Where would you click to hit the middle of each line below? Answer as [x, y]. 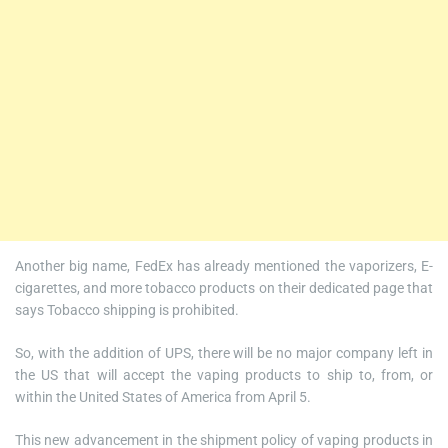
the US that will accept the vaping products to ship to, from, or [224, 375]
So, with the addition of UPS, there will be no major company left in [224, 353]
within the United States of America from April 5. [163, 397]
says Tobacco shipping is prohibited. [127, 310]
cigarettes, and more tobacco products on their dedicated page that [224, 288]
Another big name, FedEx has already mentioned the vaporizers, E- [224, 266]
